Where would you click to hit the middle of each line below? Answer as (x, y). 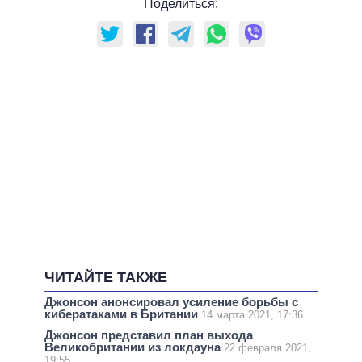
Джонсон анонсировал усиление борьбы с (171, 302)
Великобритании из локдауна (134, 347)
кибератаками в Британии (123, 314)
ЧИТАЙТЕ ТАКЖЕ (106, 278)
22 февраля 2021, (267, 348)
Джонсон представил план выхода (149, 335)
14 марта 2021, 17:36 (252, 315)
